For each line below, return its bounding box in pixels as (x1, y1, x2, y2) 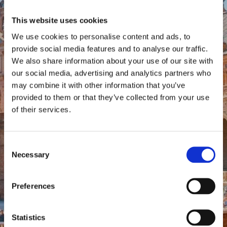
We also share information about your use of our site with (12, 56, 213, 65)
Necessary (12, 150, 49, 159)
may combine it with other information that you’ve (12, 81, 185, 89)
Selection (4, 152, 34, 161)
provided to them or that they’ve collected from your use (12, 93, 209, 101)
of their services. (12, 105, 71, 113)
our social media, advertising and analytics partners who (12, 68, 211, 77)
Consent (4, 140, 32, 148)
